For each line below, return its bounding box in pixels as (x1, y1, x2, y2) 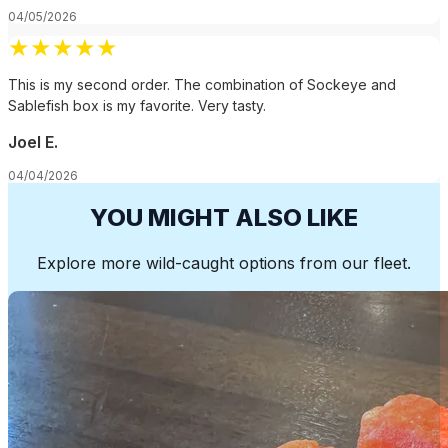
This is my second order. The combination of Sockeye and (8, 75, 396, 93)
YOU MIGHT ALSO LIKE (90, 202, 358, 232)
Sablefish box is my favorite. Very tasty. (8, 96, 266, 114)
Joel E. (8, 131, 58, 152)
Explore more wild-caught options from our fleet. (37, 253, 411, 274)
